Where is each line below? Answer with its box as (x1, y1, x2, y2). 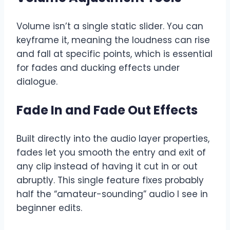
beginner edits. (16, 201, 82, 214)
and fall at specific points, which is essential (16, 47, 213, 60)
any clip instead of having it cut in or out (16, 160, 198, 172)
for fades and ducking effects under (16, 61, 180, 74)
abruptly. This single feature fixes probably (16, 174, 204, 186)
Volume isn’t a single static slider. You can (16, 20, 203, 32)
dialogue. (16, 75, 57, 88)
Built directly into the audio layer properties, (16, 132, 209, 145)
